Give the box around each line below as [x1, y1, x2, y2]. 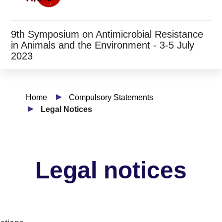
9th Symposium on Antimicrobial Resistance [11, 29, 203, 40]
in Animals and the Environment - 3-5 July [11, 40, 194, 51]
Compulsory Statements [69, 93, 153, 102]
